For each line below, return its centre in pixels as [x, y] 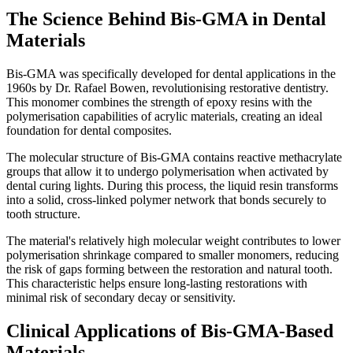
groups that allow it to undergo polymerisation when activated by [167, 171]
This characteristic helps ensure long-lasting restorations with [157, 283]
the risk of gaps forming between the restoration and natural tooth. [169, 269]
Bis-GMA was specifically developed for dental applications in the [171, 73]
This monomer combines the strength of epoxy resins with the [159, 102]
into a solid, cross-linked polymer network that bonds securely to [166, 199]
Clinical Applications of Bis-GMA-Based [170, 331]
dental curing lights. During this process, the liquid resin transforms [172, 185]
